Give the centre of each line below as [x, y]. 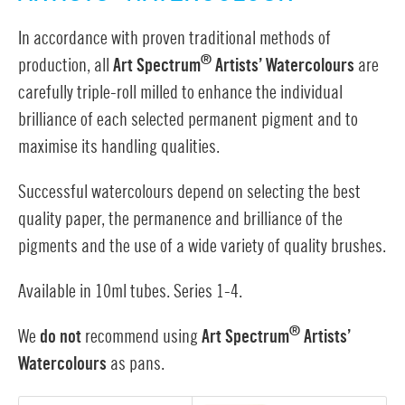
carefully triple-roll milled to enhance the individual [180, 93]
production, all [66, 66]
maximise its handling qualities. [119, 147]
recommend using [141, 337]
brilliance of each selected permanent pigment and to [188, 120]
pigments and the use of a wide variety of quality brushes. [202, 246]
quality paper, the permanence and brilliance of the [180, 219]
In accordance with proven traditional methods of [174, 38]
